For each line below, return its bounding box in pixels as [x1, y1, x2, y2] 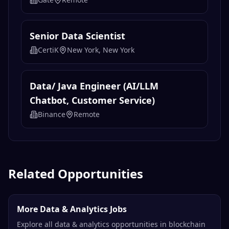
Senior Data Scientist [30, 30, 125, 42]
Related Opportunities [8, 165, 143, 182]
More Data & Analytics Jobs [17, 203, 127, 215]
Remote [74, 109, 100, 120]
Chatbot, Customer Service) [30, 94, 155, 107]
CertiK [38, 45, 59, 55]
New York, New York [67, 45, 134, 55]
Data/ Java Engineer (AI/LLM [30, 80, 158, 93]
